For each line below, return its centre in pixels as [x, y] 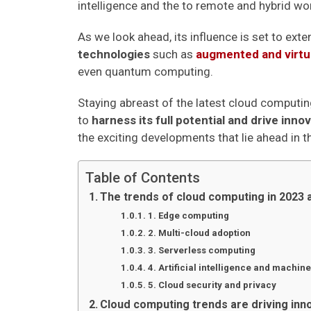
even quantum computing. [145, 72]
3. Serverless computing [201, 250]
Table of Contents [143, 178]
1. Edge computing [188, 216]
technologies [114, 54]
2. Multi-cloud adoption [199, 233]
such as [173, 54]
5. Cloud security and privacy [212, 285]
